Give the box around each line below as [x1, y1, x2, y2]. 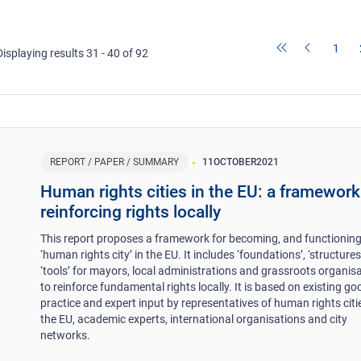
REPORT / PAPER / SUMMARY [50, 156, 180, 168]
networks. [40, 328, 91, 342]
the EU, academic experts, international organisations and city [40, 312, 348, 326]
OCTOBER [214, 156, 257, 168]
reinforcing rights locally [40, 201, 222, 222]
